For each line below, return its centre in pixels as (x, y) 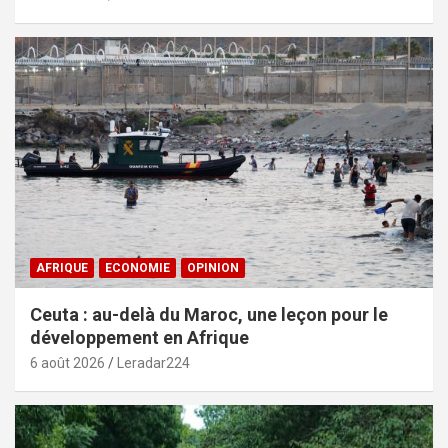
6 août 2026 (67, 362)
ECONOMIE (137, 267)
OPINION (213, 267)
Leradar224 (153, 362)
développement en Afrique (139, 337)
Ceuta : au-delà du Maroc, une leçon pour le (209, 314)
